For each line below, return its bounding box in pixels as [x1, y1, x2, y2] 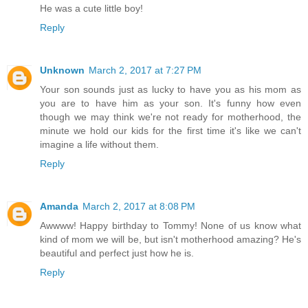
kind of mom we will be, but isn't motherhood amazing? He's [40, 234, 301, 245]
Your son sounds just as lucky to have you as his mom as [40, 84, 301, 96]
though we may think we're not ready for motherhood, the [40, 111, 301, 123]
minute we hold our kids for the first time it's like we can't [40, 125, 301, 137]
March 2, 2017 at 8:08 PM [82, 201, 195, 212]
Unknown [40, 65, 85, 76]
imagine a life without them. [40, 139, 159, 151]
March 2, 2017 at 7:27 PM [89, 65, 201, 76]
